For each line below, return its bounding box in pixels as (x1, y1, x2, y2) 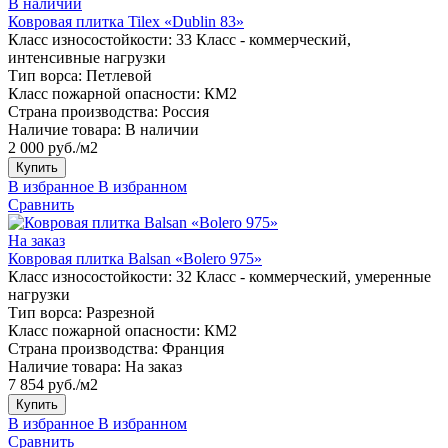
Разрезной (86, 303, 155, 321)
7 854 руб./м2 (8, 375, 98, 393)
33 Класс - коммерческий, (176, 30, 351, 48)
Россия (162, 102, 209, 120)
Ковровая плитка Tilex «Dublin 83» (8, 12, 244, 30)
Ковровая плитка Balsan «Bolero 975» (8, 249, 262, 267)
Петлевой (86, 66, 152, 84)
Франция (162, 339, 224, 357)
